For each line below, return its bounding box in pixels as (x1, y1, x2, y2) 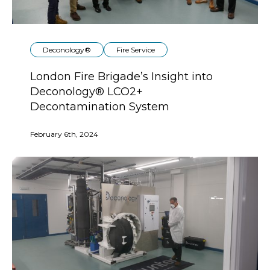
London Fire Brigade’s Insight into (30, 70, 213, 84)
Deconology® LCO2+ (30, 85, 143, 99)
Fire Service (116, 45, 155, 55)
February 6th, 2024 (30, 130, 98, 139)
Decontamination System (30, 100, 169, 114)
